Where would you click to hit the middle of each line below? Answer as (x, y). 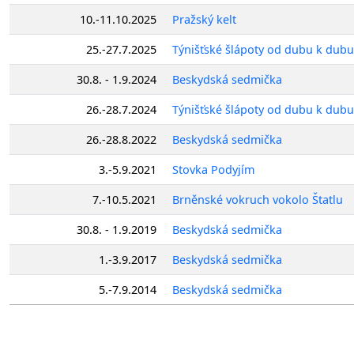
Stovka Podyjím (213, 169)
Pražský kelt (204, 19)
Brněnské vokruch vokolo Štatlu (258, 199)
